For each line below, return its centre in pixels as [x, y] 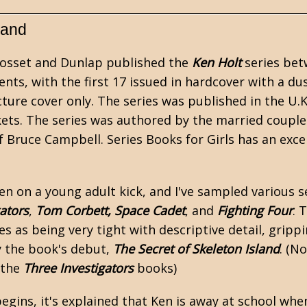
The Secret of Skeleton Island [196, 249]
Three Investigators [78, 268]
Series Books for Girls [171, 139]
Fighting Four [255, 210]
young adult [81, 191]
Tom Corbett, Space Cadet [110, 210]
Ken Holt [217, 62]
